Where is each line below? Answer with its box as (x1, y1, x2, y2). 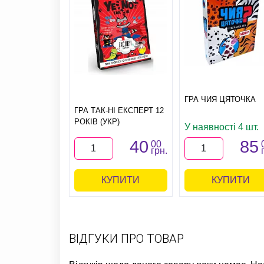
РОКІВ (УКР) (74, 117, 120, 127)
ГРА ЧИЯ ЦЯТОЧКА (184, 94, 256, 104)
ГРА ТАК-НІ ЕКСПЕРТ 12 (74, 106, 164, 115)
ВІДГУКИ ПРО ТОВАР (69, 232, 184, 246)
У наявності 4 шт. (184, 122, 259, 133)
